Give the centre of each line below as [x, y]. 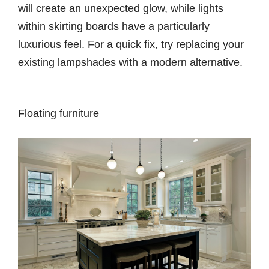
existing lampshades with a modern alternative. [130, 62]
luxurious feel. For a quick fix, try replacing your [131, 44]
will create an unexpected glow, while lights [121, 8]
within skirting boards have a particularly [114, 26]
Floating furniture [59, 113]
